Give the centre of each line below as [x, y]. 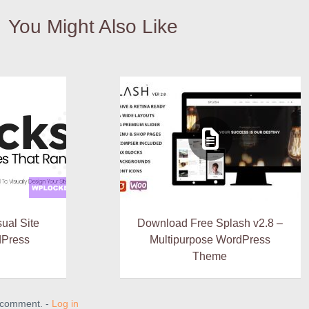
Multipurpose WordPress [210, 239]
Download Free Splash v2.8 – [210, 222]
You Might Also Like [93, 26]
